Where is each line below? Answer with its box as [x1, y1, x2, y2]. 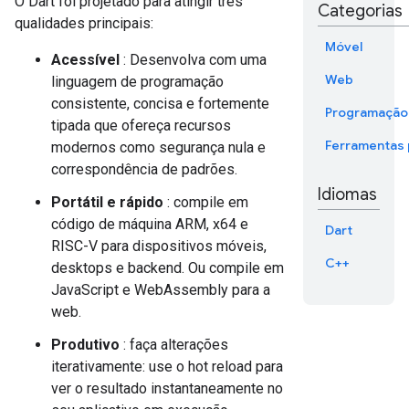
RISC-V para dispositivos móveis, [51, 236, 267, 255]
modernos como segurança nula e [51, 138, 266, 156]
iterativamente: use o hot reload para [51, 357, 283, 375]
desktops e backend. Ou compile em [51, 258, 284, 277]
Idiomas [318, 184, 377, 204]
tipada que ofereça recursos [51, 116, 231, 134]
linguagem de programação [51, 72, 224, 90]
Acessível [51, 50, 120, 68]
